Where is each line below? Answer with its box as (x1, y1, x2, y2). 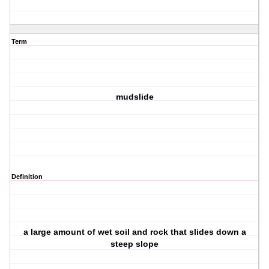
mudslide (115, 92, 154, 102)
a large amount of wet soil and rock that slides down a (23, 227, 246, 237)
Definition (11, 173, 43, 181)
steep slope (110, 239, 159, 249)
